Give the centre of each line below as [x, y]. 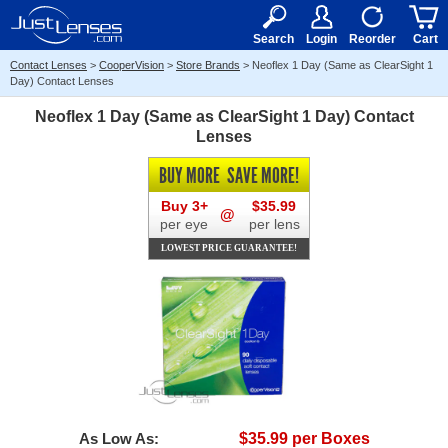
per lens [274, 224]
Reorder [372, 38]
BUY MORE [189, 176]
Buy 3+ [184, 206]
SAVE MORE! [261, 176]
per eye [184, 224]
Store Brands [208, 65]
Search [273, 38]
